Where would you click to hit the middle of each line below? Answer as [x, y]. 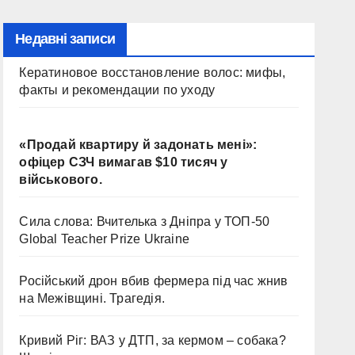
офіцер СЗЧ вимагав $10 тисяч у [124, 162]
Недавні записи [65, 39]
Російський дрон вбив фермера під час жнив [154, 281]
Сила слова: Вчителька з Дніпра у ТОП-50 [145, 221]
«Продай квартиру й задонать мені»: [138, 145]
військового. [61, 179]
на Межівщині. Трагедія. [92, 298]
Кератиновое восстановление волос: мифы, [153, 73]
